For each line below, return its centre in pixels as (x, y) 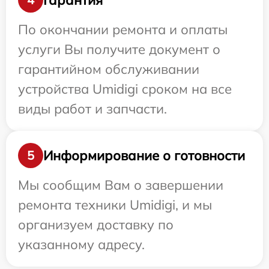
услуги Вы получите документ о (119, 50)
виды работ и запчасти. (92, 109)
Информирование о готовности (144, 155)
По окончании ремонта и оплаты (123, 30)
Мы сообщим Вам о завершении (121, 185)
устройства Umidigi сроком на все (125, 89)
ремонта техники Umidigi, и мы (115, 205)
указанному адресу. (81, 245)
